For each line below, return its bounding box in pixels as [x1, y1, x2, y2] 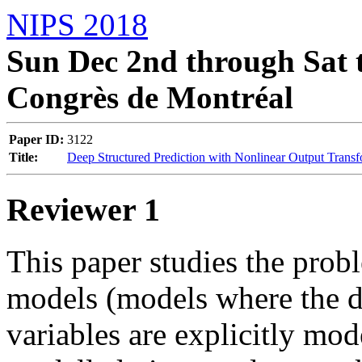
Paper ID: [9, 133, 64, 146]
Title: [9, 150, 38, 164]
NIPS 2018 [6, 7, 148, 42]
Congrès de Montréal [6, 80, 293, 115]
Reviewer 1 [6, 191, 160, 228]
